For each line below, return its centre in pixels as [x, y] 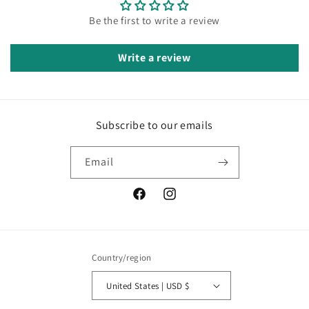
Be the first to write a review [154, 20]
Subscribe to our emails [154, 125]
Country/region [122, 258]
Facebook [153, 201]
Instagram [185, 201]
